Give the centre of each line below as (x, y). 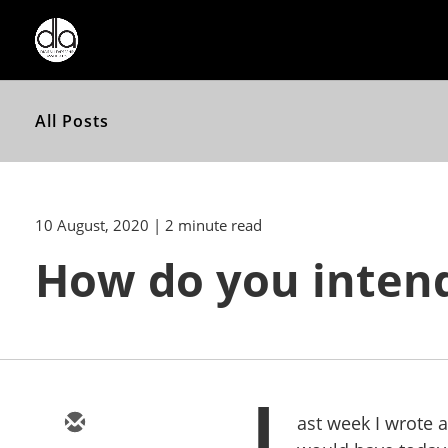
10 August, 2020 (92, 225)
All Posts (72, 121)
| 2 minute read (207, 225)
